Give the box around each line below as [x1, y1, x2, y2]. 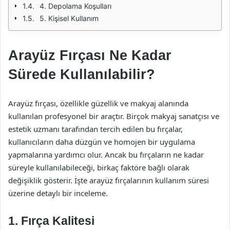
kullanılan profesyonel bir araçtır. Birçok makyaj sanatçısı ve [8, 111, 219, 121]
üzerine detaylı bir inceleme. [8, 188, 108, 198]
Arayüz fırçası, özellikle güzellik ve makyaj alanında [8, 98, 188, 108]
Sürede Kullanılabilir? [8, 67, 155, 82]
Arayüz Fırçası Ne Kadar [8, 48, 171, 63]
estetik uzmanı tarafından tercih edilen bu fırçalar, [8, 124, 183, 134]
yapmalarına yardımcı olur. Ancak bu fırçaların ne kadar [8, 149, 204, 160]
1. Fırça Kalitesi [8, 214, 94, 227]
